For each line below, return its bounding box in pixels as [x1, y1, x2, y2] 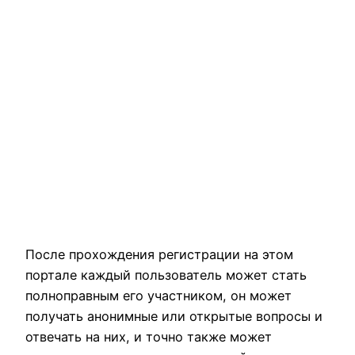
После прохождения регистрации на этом [25, 246, 293, 263]
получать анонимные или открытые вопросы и [25, 308, 323, 325]
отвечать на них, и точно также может [25, 329, 272, 345]
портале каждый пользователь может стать [25, 267, 307, 284]
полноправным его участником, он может [25, 288, 292, 304]
